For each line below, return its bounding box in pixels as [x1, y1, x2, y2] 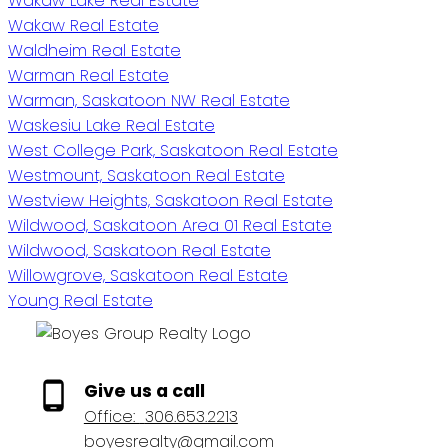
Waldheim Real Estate [8, 39, 181, 63]
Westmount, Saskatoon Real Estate [8, 164, 285, 188]
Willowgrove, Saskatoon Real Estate [8, 264, 288, 288]
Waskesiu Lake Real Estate [8, 114, 215, 138]
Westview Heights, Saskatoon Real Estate [8, 189, 333, 213]
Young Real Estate [8, 289, 153, 313]
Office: [83, 405, 140, 429]
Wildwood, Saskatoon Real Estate [8, 239, 271, 263]
